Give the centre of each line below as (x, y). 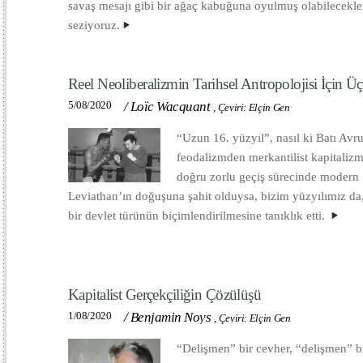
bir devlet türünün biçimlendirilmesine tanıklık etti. (198, 215)
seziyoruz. (94, 25)
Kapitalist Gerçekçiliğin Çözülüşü (165, 295)
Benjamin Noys (171, 317)
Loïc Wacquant (170, 107)
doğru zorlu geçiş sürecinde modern (268, 176)
